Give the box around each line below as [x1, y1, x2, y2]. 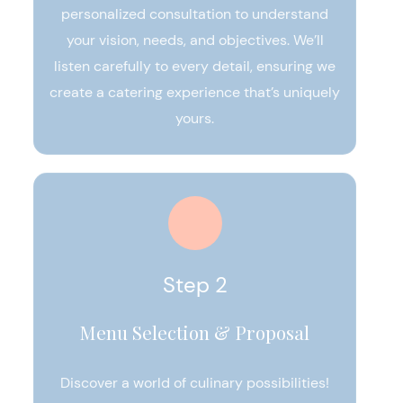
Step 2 [162, 271, 228, 299]
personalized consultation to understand [61, 4, 328, 23]
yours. [175, 109, 214, 128]
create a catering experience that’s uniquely [49, 83, 340, 102]
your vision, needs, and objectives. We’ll [66, 31, 324, 49]
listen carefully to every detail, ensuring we [54, 57, 336, 76]
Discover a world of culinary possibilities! [60, 373, 329, 392]
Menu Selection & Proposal [80, 319, 309, 345]
